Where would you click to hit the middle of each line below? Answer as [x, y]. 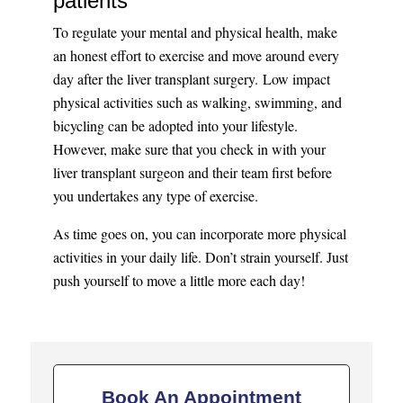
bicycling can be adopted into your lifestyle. [175, 126]
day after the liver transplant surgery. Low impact [191, 79]
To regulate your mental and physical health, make [195, 32]
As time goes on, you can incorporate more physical [199, 234]
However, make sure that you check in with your [189, 149]
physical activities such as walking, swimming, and [197, 103]
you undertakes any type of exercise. [155, 196]
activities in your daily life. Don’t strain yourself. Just [200, 257]
